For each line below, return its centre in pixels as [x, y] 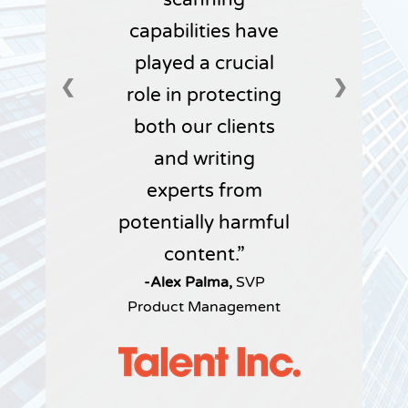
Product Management [204, 307]
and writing [204, 159]
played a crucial [204, 64]
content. [200, 255]
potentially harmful [204, 223]
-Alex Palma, [189, 283]
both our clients [204, 127]
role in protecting [204, 96]
